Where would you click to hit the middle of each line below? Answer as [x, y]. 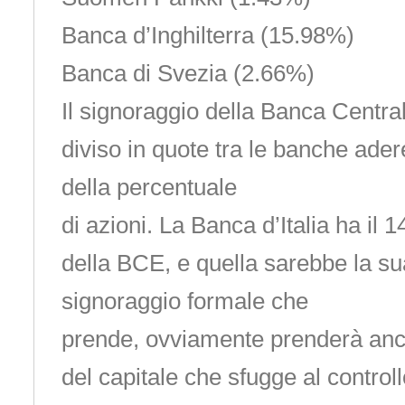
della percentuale [149, 187]
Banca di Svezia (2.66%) [188, 73]
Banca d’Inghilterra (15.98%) [207, 35]
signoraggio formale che [184, 301]
